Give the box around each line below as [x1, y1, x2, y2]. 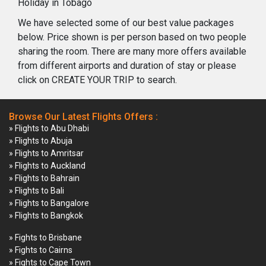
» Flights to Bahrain [9, 173, 80, 183]
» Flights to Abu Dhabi [9, 123, 89, 133]
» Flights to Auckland [9, 160, 85, 170]
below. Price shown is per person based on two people [18, 31, 246, 43]
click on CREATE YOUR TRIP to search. [18, 74, 177, 85]
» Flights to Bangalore [9, 198, 89, 208]
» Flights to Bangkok [9, 210, 83, 220]
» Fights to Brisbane [9, 232, 82, 242]
